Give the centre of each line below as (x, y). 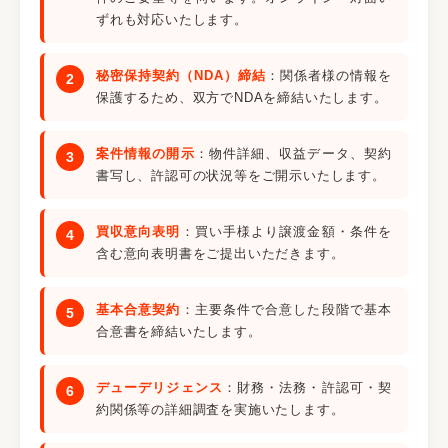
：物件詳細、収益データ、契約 (293, 153)
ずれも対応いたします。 (172, 19)
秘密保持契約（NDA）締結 (181, 75)
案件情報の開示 (145, 153)
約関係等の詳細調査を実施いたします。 (220, 409)
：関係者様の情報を (329, 75)
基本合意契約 (138, 309)
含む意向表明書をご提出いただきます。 (220, 253)
